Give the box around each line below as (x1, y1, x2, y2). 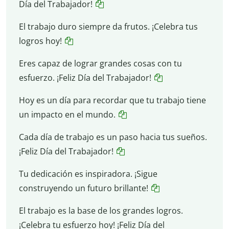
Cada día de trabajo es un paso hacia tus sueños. (18, 131, 207, 143)
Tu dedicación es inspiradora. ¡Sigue (18, 168, 157, 179)
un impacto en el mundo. (18, 108, 116, 120)
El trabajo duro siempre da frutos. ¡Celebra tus (18, 20, 198, 32)
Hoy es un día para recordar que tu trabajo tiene (18, 94, 206, 106)
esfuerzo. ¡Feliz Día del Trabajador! (18, 72, 151, 83)
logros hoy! (18, 35, 62, 47)
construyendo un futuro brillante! (18, 182, 148, 194)
